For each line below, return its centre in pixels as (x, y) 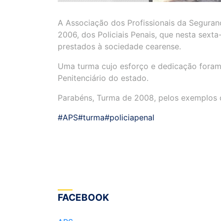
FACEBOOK (83, 197)
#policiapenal (129, 117)
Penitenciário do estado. (103, 78)
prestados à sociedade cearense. (119, 46)
